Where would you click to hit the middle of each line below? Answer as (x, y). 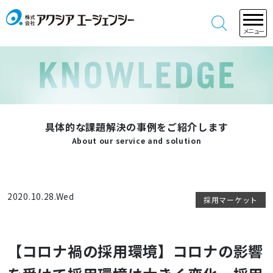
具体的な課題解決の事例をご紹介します (136, 127)
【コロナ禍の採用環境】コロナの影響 (135, 251)
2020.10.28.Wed (41, 197)
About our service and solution (136, 141)
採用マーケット (231, 200)
